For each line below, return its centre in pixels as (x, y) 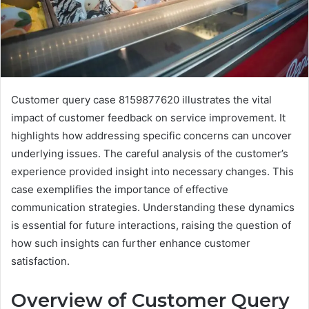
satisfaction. (40, 261)
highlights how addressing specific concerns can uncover (151, 136)
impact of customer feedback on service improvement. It (148, 118)
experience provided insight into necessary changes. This (152, 172)
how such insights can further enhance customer (131, 243)
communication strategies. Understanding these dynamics (153, 208)
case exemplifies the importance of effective (120, 190)
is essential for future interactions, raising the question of (151, 226)
